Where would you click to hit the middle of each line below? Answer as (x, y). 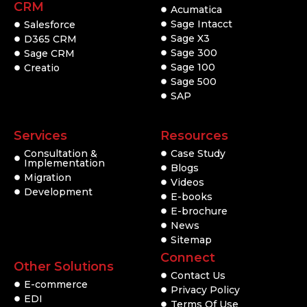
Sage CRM (49, 54)
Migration (48, 178)
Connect (188, 258)
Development (58, 192)
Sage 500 (194, 82)
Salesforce (50, 25)
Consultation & (61, 154)
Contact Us (198, 276)
